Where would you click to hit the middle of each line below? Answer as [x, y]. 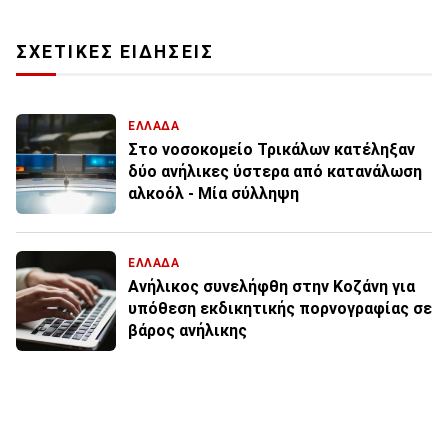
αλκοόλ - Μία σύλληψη [213, 194]
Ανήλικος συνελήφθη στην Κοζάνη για [271, 287]
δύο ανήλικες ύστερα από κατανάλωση [275, 172]
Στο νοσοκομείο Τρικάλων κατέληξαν [271, 150]
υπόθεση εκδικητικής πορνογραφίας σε [280, 309]
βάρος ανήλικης [187, 331]
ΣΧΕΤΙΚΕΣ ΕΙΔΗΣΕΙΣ [115, 52]
